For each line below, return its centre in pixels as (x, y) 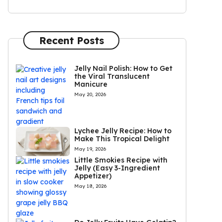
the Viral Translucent (112, 76)
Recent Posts (71, 40)
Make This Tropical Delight (122, 139)
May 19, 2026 (90, 149)
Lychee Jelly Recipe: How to (123, 131)
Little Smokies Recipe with (121, 160)
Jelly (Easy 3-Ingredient (117, 168)
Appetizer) (93, 176)
